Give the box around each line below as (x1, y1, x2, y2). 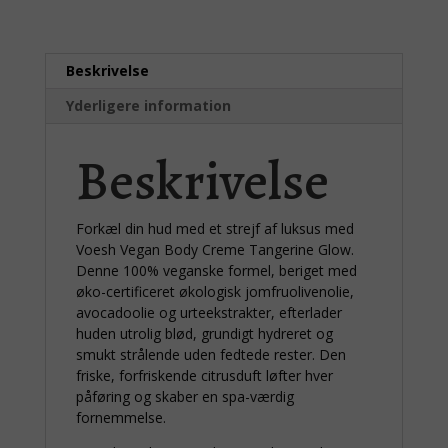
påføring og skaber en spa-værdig (75, 387, 294, 407)
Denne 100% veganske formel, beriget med (75, 261, 357, 281)
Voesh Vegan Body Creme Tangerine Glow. (75, 240, 354, 260)
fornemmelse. (75, 408, 166, 428)
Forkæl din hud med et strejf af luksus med (75, 219, 354, 239)
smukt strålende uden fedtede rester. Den (75, 345, 346, 365)
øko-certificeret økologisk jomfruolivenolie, (75, 282, 354, 302)
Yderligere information (65, 96, 231, 116)
